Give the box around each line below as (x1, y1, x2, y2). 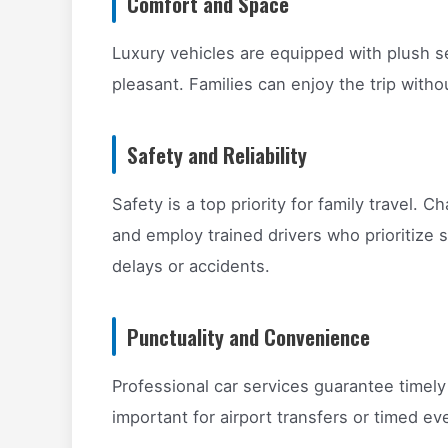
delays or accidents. (112, 256, 270, 277)
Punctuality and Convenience (127, 321, 370, 353)
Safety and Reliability (127, 139, 307, 171)
